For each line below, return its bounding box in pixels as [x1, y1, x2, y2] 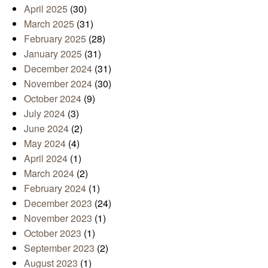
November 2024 [24, 77, 92, 91]
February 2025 [24, 32, 86, 46]
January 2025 [24, 47, 82, 61]
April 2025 [24, 2, 68, 16]
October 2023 [24, 226, 81, 240]
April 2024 [24, 151, 68, 166]
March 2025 [24, 17, 74, 31]
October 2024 [24, 92, 81, 106]
